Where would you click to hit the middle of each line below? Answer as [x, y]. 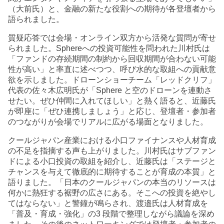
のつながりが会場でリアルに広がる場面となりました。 [108, 122]
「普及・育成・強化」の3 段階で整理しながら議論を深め [111, 214]
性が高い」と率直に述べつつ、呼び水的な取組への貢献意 [112, 69]
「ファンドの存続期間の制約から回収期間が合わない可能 [112, 59]
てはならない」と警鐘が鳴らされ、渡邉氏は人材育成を [108, 203]
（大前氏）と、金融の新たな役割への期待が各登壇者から [112, 9]
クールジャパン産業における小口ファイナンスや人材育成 [112, 140]
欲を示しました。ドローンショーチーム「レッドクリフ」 [112, 80]
